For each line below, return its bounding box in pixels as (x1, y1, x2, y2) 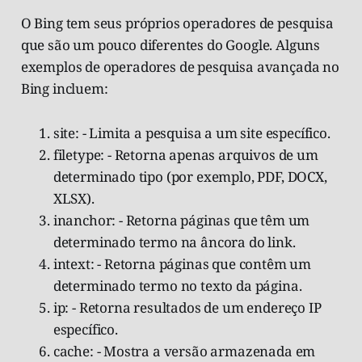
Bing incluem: (20, 78, 108, 98)
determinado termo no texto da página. (53, 276, 302, 295)
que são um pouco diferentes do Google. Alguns (20, 35, 321, 54)
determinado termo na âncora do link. (53, 232, 296, 251)
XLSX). (53, 188, 95, 208)
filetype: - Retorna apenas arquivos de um (53, 145, 318, 164)
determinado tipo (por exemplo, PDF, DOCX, (53, 166, 327, 186)
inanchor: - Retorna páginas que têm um (53, 210, 310, 229)
